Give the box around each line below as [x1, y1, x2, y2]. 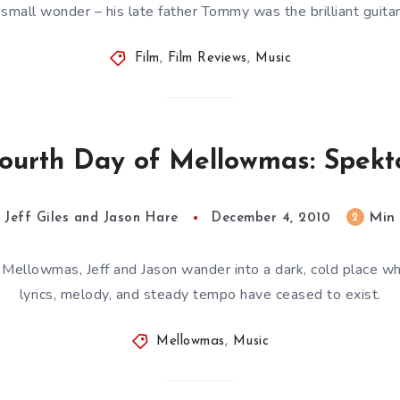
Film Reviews [167, 52, 247, 65]
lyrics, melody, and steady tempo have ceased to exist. [19, 285, 381, 304]
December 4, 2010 [212, 212, 331, 226]
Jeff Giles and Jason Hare [4, 212, 179, 226]
